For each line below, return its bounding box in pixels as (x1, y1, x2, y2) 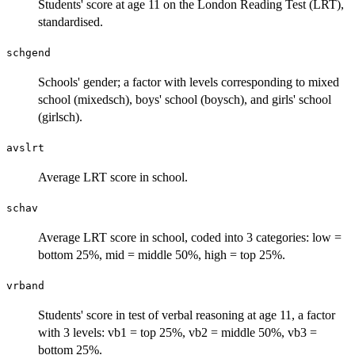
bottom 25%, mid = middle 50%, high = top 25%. (38, 247, 285, 261)
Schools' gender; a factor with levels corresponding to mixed (38, 74, 339, 89)
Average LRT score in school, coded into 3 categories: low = (38, 230, 342, 244)
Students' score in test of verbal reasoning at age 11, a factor (38, 307, 335, 322)
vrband (6, 279, 44, 292)
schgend (6, 46, 51, 59)
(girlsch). (38, 109, 82, 124)
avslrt (6, 141, 44, 154)
